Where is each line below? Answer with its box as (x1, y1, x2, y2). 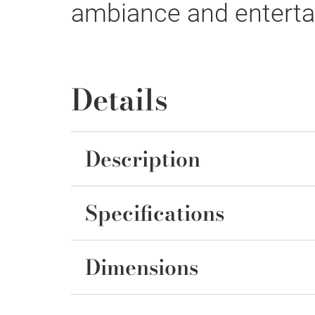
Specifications (84, 197, 224, 230)
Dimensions (84, 251, 198, 284)
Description (84, 143, 200, 176)
